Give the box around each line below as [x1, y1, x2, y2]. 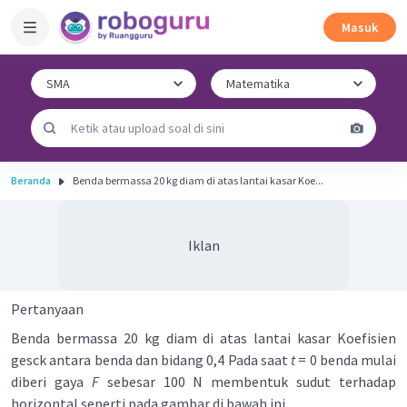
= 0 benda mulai [295, 351, 396, 369]
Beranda [11, 174, 51, 187]
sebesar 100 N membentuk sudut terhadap [106, 372, 396, 391]
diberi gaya [11, 372, 92, 391]
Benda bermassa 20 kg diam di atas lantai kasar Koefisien [11, 329, 396, 347]
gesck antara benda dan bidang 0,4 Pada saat [11, 351, 291, 369]
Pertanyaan [11, 300, 84, 318]
